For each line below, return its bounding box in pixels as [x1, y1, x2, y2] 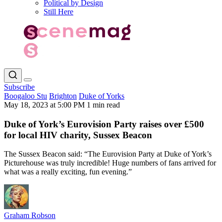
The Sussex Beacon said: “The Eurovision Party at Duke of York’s [4, 150, 212, 159]
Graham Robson [4, 211, 55, 220]
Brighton [49, 91, 77, 100]
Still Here [44, 7, 73, 16]
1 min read [87, 100, 120, 109]
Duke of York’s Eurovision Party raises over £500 [4, 118, 204, 129]
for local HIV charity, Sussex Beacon [4, 129, 152, 140]
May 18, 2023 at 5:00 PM [4, 100, 87, 109]
